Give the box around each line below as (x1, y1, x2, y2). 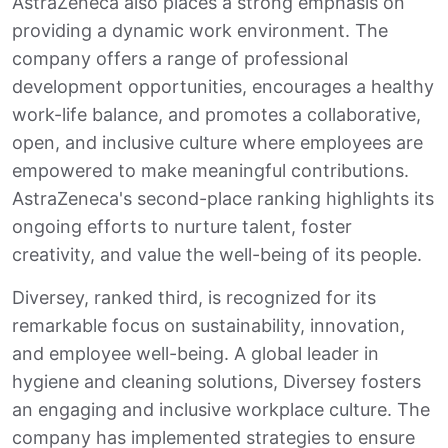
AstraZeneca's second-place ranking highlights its (12, 188, 434, 210)
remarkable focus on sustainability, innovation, (12, 315, 405, 337)
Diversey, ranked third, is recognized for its (12, 287, 376, 309)
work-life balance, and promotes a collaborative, (12, 104, 421, 126)
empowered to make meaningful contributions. (12, 160, 409, 182)
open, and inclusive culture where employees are (12, 132, 423, 154)
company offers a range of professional (12, 48, 348, 70)
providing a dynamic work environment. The (12, 20, 388, 42)
